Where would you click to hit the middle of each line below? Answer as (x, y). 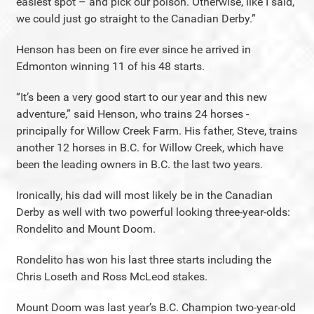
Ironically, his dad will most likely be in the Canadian (144, 195)
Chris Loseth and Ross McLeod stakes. (112, 277)
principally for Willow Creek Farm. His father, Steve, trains (157, 131)
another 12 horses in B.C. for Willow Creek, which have (150, 148)
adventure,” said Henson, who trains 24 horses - (132, 114)
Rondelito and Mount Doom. (86, 229)
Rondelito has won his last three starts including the (144, 260)
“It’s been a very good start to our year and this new (142, 97)
